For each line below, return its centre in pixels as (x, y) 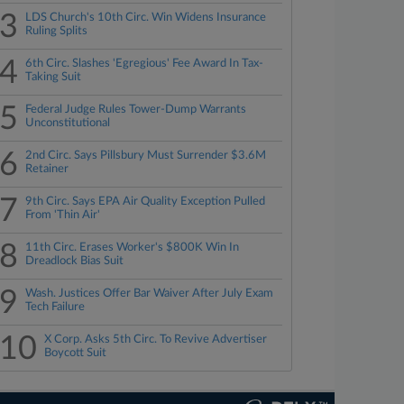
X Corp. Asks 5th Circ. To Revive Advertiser (156, 340)
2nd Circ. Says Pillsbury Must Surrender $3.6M (146, 156)
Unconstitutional (68, 123)
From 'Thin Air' (63, 215)
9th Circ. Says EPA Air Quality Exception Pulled (146, 202)
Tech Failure (55, 307)
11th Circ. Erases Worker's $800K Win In (133, 248)
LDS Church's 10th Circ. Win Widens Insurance (146, 18)
